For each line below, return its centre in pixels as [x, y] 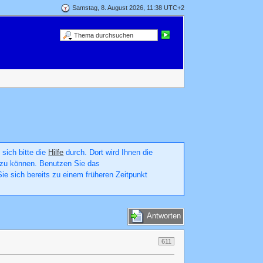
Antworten [163, 216]
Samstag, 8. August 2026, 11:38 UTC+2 [128, 7]
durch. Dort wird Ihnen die [108, 152]
